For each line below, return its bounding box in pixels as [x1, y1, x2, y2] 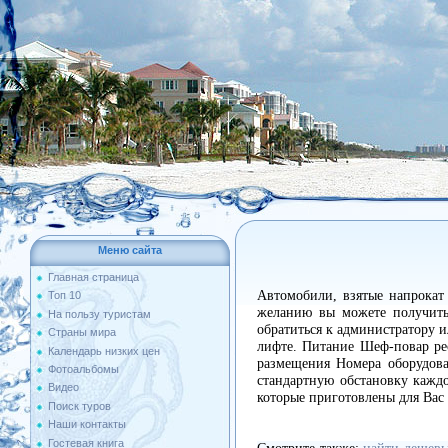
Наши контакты [48, 418, 126, 431]
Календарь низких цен [48, 344, 160, 357]
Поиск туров [48, 399, 111, 412]
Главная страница [48, 271, 139, 283]
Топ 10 [48, 289, 81, 302]
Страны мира [48, 326, 116, 339]
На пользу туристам [48, 307, 151, 320]
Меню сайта [98, 244, 162, 256]
